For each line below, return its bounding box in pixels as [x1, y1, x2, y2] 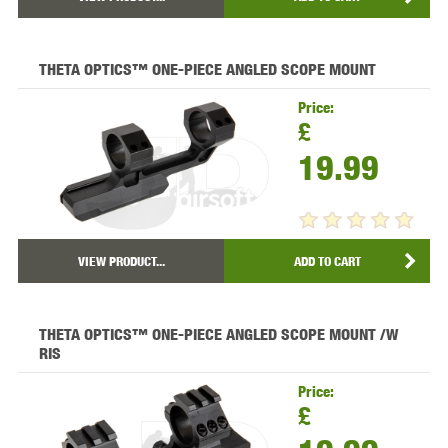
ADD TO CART [293, 252, 361, 269]
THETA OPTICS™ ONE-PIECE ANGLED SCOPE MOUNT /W [38, 324, 398, 344]
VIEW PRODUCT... [77, 252, 165, 269]
